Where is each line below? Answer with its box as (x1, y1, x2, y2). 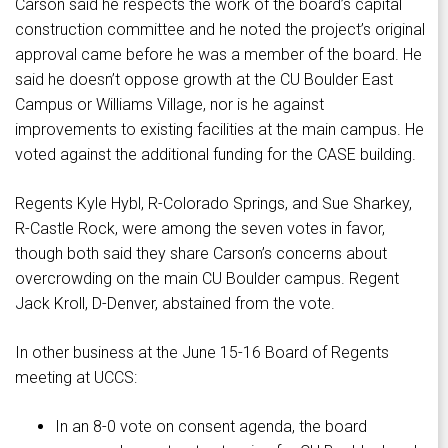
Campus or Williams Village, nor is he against (15, 95, 324, 115)
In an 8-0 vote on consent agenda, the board (55, 417, 367, 437)
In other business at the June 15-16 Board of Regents (15, 343, 389, 363)
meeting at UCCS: (15, 368, 137, 388)
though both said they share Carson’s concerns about (15, 244, 387, 264)
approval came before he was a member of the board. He (15, 45, 422, 65)
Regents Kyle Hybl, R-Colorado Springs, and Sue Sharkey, (15, 194, 412, 214)
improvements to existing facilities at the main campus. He (15, 120, 424, 140)
